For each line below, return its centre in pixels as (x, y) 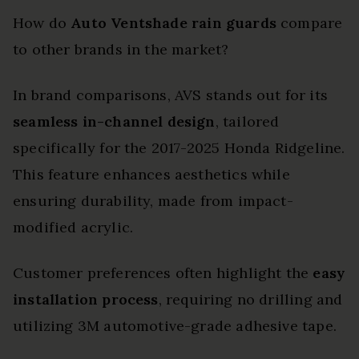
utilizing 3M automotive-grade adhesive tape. (175, 326)
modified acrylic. (73, 228)
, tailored (247, 122)
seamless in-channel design (114, 122)
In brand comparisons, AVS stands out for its (170, 95)
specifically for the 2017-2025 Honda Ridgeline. (179, 148)
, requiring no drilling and (250, 300)
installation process (86, 300)
